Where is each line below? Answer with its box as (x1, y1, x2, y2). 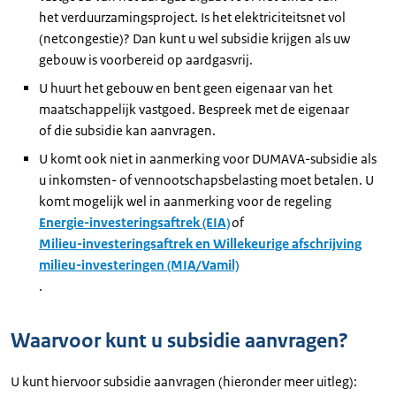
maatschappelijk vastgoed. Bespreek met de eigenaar (39, 100, 349, 118)
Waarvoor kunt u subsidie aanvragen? (11, 327, 348, 354)
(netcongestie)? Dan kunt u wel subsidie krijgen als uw (39, 29, 350, 47)
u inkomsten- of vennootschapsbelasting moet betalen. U (39, 171, 374, 188)
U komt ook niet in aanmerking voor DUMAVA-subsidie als (39, 149, 377, 167)
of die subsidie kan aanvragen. (39, 121, 221, 139)
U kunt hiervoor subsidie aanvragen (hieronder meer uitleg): (11, 372, 357, 390)
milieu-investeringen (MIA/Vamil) (39, 255, 239, 273)
